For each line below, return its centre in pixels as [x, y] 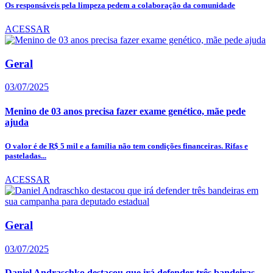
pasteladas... [26, 155]
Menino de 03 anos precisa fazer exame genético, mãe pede [125, 111]
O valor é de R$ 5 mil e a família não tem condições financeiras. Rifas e [126, 146]
